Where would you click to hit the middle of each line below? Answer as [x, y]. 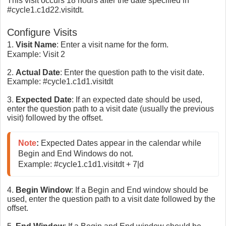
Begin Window [43, 190]
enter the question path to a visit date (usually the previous [110, 109]
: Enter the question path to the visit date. [132, 73]
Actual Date [38, 73]
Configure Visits [42, 33]
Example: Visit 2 [36, 54]
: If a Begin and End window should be [140, 190]
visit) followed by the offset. [55, 118]
